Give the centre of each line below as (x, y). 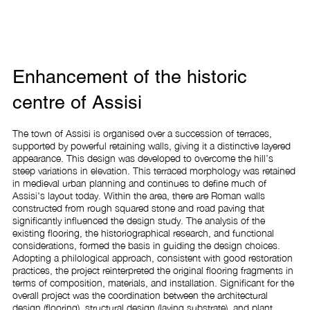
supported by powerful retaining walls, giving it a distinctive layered (151, 145)
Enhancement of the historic (129, 76)
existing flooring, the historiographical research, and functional (143, 232)
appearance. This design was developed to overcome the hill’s (143, 158)
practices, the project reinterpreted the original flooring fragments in (153, 270)
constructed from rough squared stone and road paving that (138, 208)
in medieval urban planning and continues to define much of (139, 183)
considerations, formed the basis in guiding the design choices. (146, 245)
